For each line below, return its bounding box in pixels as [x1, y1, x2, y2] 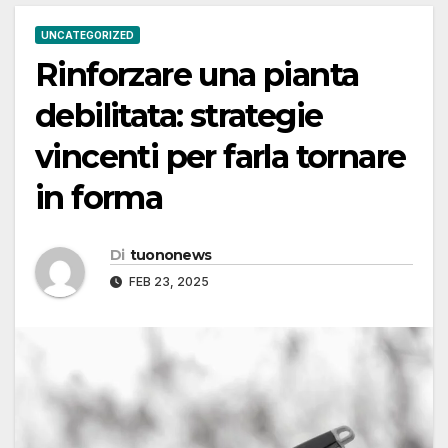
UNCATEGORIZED [41, 29, 134, 42]
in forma [35, 178, 163, 218]
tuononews [129, 246, 212, 265]
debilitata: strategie [35, 96, 323, 136]
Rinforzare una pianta [35, 55, 359, 95]
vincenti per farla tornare [35, 137, 406, 177]
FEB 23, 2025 [126, 274, 209, 290]
